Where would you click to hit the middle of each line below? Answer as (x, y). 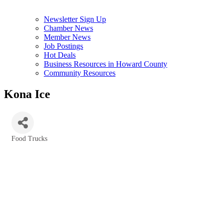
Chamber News (68, 28)
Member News (67, 37)
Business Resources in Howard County (106, 64)
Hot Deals (60, 55)
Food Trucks (29, 138)
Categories (26, 145)
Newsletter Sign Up (75, 19)
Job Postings (63, 46)
